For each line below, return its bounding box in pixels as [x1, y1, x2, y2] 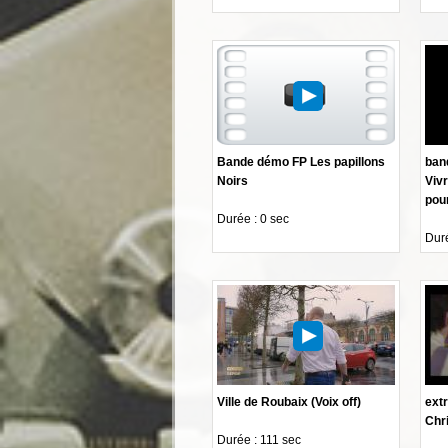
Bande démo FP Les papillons [217, 154, 385, 169]
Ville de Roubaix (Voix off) [217, 394, 361, 409]
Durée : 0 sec [217, 211, 289, 226]
